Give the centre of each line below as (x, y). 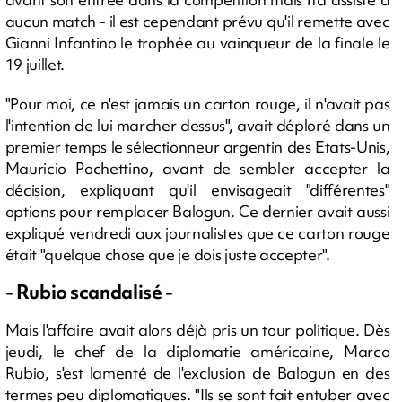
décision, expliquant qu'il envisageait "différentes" (197, 190)
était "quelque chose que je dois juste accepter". (167, 254)
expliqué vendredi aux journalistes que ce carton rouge (197, 233)
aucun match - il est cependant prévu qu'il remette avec (197, 21)
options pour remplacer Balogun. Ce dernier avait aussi (197, 211)
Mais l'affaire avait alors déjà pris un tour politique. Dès (197, 330)
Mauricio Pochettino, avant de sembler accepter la (197, 168)
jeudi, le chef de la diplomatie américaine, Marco (197, 351)
